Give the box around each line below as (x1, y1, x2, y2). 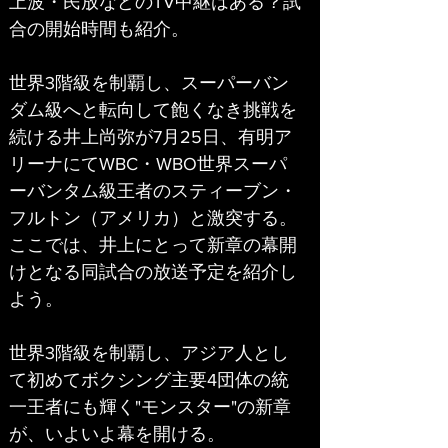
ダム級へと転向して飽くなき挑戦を (9, 99, 297, 120)
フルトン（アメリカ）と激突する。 (9, 207, 297, 228)
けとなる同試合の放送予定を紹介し (9, 261, 297, 282)
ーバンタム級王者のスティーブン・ (9, 180, 297, 201)
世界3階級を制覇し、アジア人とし (9, 342, 289, 363)
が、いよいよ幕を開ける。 (9, 423, 225, 444)
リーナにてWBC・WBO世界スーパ (9, 153, 287, 174)
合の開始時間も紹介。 (9, 18, 189, 39)
